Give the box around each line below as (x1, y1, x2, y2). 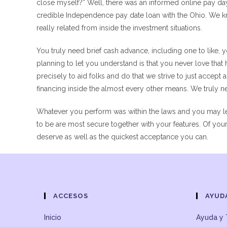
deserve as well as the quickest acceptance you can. (36, 133, 208, 141)
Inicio (44, 213, 61, 221)
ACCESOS (53, 192, 88, 200)
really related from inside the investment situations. (36, 24, 202, 32)
